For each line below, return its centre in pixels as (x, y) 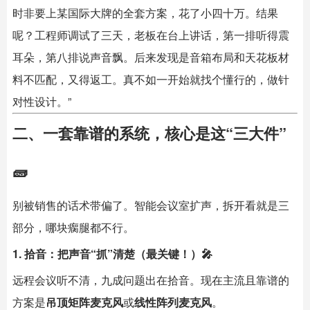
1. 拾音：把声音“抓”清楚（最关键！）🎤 (112, 254)
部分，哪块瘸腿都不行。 (73, 227)
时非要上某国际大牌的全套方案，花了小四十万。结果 (145, 13)
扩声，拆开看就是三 (239, 205)
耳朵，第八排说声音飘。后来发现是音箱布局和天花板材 (151, 57)
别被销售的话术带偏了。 (73, 205)
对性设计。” (42, 101)
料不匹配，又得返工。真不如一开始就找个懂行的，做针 (151, 79)
